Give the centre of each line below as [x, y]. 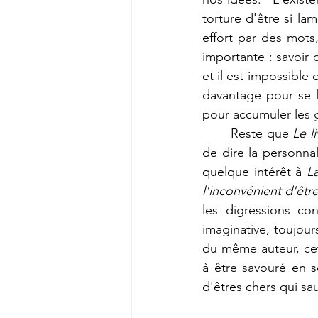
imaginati [228, 230]
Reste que [262, 134]
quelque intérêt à [255, 172]
